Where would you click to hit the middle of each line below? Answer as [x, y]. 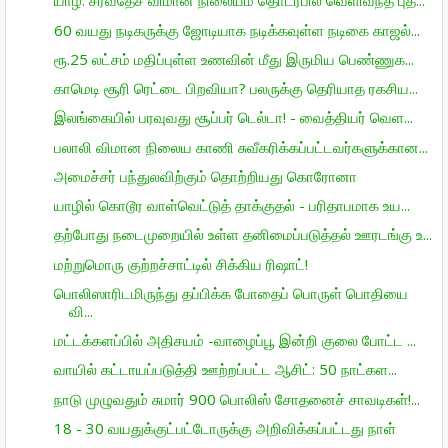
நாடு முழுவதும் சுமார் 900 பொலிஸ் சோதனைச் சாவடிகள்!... [236, 398]
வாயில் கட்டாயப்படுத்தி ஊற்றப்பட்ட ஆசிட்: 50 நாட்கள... [225, 369]
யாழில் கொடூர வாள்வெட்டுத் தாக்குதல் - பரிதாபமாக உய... [231, 205]
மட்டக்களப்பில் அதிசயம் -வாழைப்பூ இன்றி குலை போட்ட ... [234, 340]
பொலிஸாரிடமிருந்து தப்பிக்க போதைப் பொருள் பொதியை [230, 292]
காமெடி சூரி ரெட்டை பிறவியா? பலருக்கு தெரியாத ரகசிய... [235, 88]
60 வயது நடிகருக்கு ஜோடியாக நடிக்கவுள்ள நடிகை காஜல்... [236, 29]
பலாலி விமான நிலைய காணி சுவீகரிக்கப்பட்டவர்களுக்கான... [240, 146]
